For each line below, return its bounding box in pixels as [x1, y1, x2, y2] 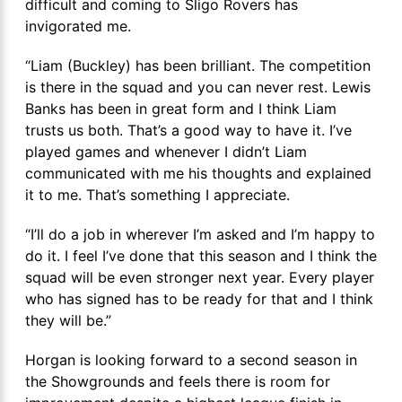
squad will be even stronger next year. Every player [25, 268, 374, 286]
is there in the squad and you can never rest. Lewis [25, 78, 371, 96]
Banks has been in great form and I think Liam [25, 100, 336, 118]
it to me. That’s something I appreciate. [25, 186, 290, 204]
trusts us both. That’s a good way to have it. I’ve [25, 121, 352, 139]
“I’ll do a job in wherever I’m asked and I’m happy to [25, 225, 375, 243]
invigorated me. [25, 17, 131, 35]
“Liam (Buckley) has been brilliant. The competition [25, 57, 371, 74]
